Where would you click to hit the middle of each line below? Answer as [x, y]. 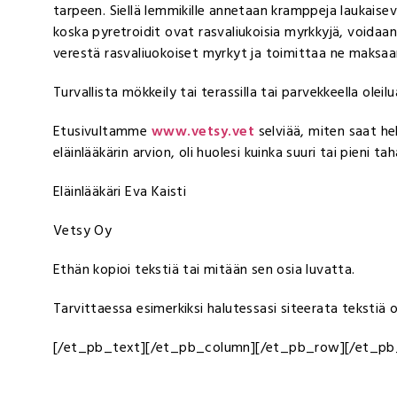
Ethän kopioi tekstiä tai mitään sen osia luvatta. [204, 269]
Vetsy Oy [83, 230]
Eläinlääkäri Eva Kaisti [120, 191]
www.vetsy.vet [203, 131]
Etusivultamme [102, 131]
